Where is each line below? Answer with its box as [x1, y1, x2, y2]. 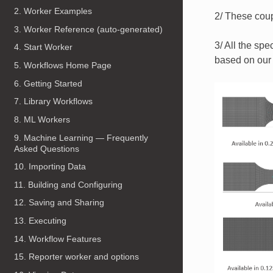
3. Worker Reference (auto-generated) [14, 24, 163, 34]
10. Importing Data [14, 161, 87, 172]
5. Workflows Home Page [14, 60, 112, 71]
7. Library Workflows [14, 96, 93, 107]
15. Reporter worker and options [14, 252, 140, 262]
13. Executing [14, 216, 67, 226]
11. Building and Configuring [14, 179, 123, 190]
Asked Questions [14, 143, 80, 154]
